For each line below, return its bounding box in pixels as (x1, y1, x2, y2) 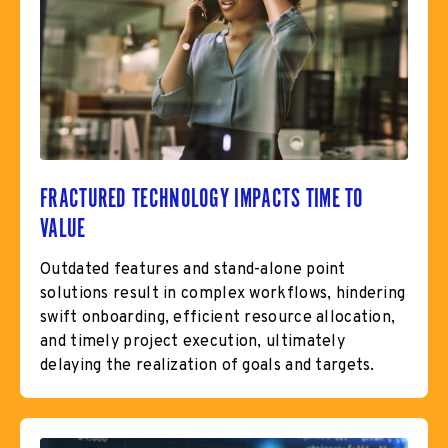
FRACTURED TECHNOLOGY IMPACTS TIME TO (40, 183, 364, 212)
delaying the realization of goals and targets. (40, 355, 375, 376)
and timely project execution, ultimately (40, 331, 345, 352)
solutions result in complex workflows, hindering (40, 283, 406, 304)
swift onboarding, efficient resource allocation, (40, 307, 396, 328)
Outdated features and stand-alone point (40, 259, 346, 280)
